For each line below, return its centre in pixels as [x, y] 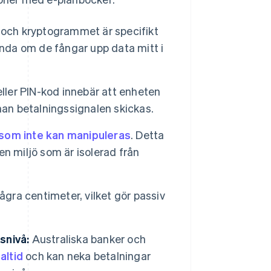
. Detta [148, 135]
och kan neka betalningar [87, 256]
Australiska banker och [88, 239]
